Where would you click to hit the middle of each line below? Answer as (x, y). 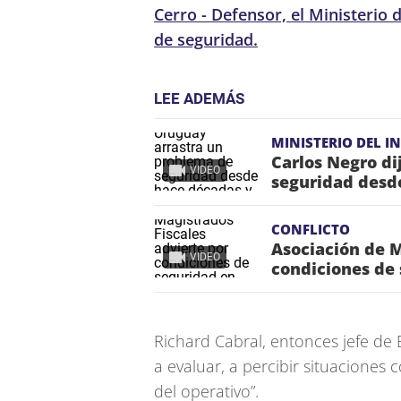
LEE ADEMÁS (199, 98)
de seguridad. (206, 39)
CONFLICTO (311, 229)
